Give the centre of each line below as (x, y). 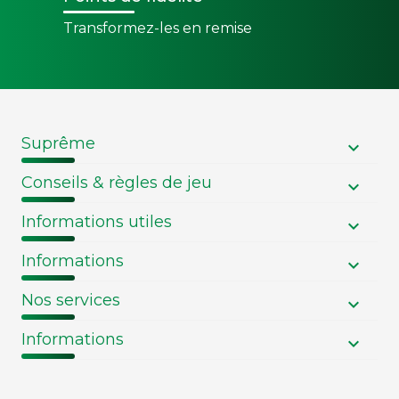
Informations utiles (97, 222)
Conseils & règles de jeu (117, 183)
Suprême (58, 143)
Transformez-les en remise (158, 28)
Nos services (71, 300)
